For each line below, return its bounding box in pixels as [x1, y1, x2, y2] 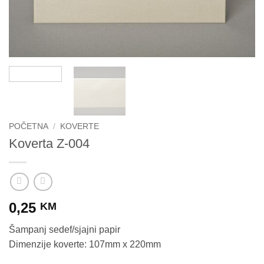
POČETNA [9, 121, 48, 131]
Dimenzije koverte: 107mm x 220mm [9, 239, 161, 250]
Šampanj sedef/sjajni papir [9, 225, 120, 235]
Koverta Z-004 [9, 136, 90, 151]
